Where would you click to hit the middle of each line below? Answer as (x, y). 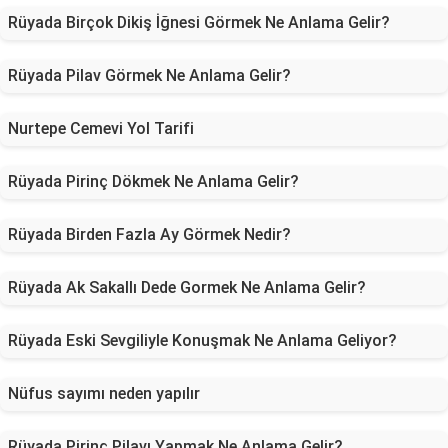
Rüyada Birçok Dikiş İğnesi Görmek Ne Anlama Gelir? (199, 22)
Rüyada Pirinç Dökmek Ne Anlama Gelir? (153, 181)
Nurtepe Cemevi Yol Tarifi (101, 128)
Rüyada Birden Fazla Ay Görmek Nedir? (149, 234)
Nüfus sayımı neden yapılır (104, 393)
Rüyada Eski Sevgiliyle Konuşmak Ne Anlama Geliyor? (202, 340)
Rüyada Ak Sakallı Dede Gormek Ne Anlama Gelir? (187, 287)
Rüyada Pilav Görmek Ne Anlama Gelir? (149, 75)
